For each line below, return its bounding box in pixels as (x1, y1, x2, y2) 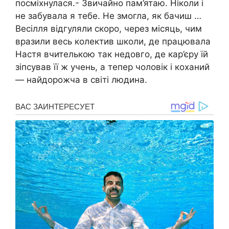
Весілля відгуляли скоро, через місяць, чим (15, 24, 202, 34)
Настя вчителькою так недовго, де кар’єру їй (15, 49, 208, 60)
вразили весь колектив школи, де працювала (15, 36, 211, 47)
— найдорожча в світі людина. (15, 75, 147, 85)
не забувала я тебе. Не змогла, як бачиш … (15, 11, 201, 21)
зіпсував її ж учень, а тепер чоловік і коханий (15, 62, 210, 73)
